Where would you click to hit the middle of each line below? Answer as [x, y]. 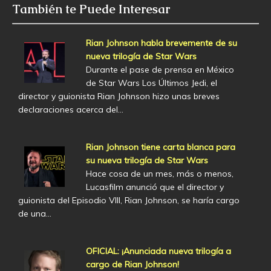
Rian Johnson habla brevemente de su [161, 43]
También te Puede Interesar [91, 9]
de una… [35, 214]
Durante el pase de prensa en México [160, 70]
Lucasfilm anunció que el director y [155, 187]
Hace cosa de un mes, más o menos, [159, 174]
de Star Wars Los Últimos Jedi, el [151, 83]
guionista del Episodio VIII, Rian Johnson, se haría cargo [129, 201]
